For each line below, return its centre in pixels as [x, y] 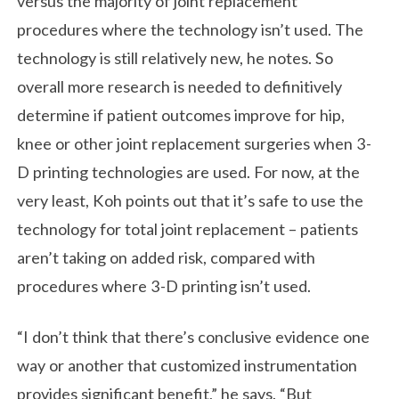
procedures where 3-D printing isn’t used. [164, 285]
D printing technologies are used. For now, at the [189, 171]
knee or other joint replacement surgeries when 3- [195, 143]
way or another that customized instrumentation [187, 366]
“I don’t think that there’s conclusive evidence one [194, 337]
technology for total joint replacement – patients [188, 228]
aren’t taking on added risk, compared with [167, 257]
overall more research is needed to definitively [180, 86]
